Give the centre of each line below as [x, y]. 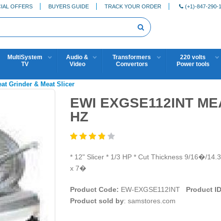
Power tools [193, 64]
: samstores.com [149, 201]
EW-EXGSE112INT [152, 189]
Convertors [132, 64]
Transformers [132, 57]
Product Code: [94, 189]
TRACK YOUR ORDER [133, 6]
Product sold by [97, 201]
